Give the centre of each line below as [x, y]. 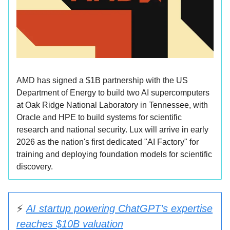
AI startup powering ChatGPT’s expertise [119, 208]
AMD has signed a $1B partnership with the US [102, 80]
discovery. [35, 166]
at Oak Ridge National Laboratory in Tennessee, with [112, 105]
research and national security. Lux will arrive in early [112, 129]
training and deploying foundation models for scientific [114, 154]
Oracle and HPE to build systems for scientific [99, 117]
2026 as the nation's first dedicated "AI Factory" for [108, 142]
